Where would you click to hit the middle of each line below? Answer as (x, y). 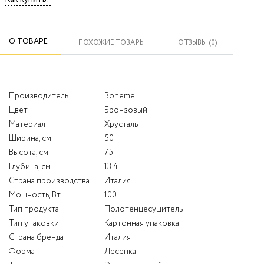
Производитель (39, 96)
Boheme (120, 96)
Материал (27, 124)
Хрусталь (121, 124)
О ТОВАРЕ (28, 41)
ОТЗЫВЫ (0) (197, 43)
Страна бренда (36, 237)
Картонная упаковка (142, 223)
